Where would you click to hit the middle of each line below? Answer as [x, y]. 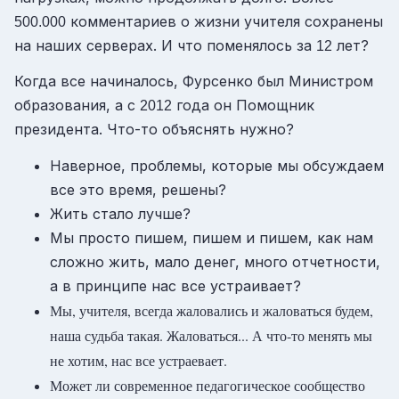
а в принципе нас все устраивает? [175, 286]
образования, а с [77, 106]
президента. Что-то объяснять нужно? [154, 130]
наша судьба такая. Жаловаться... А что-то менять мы [211, 336]
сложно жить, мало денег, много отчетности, [215, 262]
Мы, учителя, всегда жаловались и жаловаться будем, [212, 311]
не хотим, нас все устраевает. [138, 361]
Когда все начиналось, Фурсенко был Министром [194, 81]
